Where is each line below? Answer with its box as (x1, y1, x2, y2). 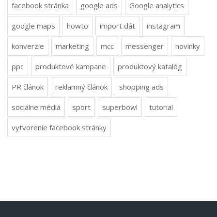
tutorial (149, 102, 173, 112)
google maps (12, 21, 55, 31)
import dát (100, 21, 135, 31)
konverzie (12, 41, 44, 51)
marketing (56, 41, 89, 51)
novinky (175, 41, 200, 51)
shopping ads (119, 82, 164, 92)
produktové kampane (35, 62, 106, 71)
